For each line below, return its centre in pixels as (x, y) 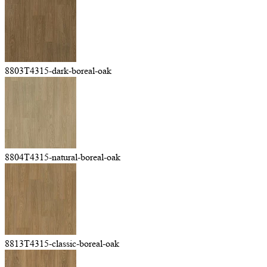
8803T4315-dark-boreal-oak (58, 71)
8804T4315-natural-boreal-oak (63, 157)
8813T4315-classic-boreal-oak (62, 243)
